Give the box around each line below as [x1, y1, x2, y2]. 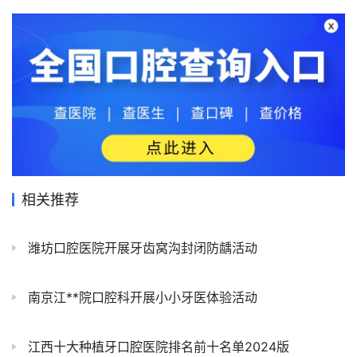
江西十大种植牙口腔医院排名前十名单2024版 [24, 339, 289, 355]
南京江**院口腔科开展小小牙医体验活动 [24, 289, 257, 306]
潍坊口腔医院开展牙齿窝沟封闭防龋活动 [24, 240, 257, 257]
